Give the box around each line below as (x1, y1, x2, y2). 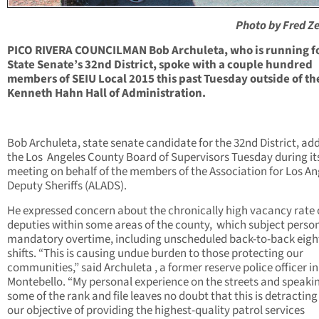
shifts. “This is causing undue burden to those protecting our (7, 245, 303, 263)
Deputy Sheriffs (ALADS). (7, 177, 127, 195)
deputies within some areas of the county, (7, 216, 212, 234)
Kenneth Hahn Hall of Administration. (7, 85, 208, 103)
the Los (7, 149, 43, 167)
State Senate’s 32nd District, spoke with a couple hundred (7, 56, 313, 74)
